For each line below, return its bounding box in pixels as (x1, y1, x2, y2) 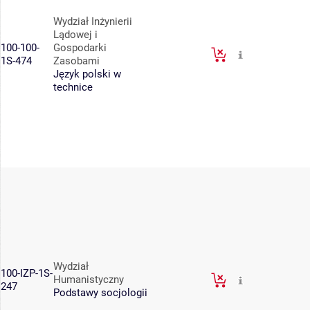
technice (53, 81, 93, 94)
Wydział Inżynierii (53, 15, 132, 28)
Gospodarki (53, 42, 107, 55)
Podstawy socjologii (53, 286, 147, 300)
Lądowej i (53, 28, 98, 42)
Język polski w (53, 68, 121, 81)
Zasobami (53, 55, 100, 68)
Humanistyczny (53, 273, 124, 286)
